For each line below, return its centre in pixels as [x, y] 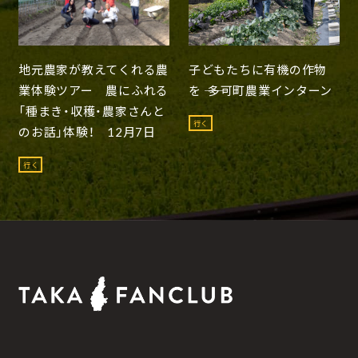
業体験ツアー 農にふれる [94, 90]
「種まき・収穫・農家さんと [92, 111]
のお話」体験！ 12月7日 [87, 131]
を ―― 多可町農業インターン [261, 90]
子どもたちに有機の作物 [258, 69]
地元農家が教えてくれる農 [94, 69]
